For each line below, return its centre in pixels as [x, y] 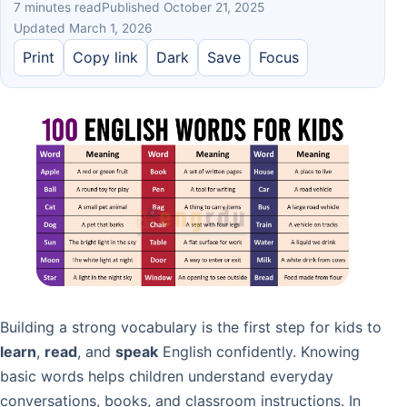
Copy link [105, 57]
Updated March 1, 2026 [83, 28]
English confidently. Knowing [259, 351]
